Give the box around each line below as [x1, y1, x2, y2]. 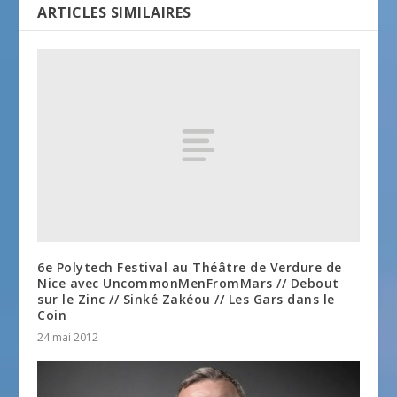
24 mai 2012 [37, 329, 99, 345]
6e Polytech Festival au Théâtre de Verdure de [37, 258, 342, 276]
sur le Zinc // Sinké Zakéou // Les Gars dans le [37, 290, 335, 307]
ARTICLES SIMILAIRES [37, 3, 191, 23]
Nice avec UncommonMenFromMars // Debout [37, 274, 339, 292]
